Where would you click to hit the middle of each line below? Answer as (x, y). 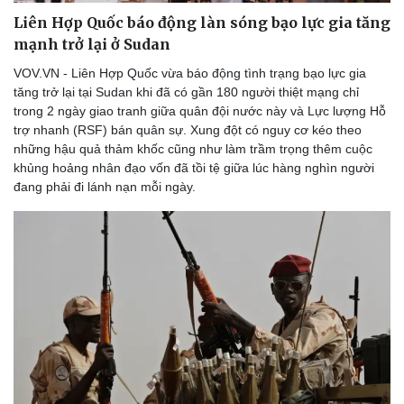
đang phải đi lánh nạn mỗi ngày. (105, 186)
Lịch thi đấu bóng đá (77, 348)
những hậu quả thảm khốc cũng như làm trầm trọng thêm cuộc (193, 148)
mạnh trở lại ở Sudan (92, 44)
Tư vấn (239, 367)
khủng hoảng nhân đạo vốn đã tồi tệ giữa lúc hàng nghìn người (194, 167)
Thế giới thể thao (68, 367)
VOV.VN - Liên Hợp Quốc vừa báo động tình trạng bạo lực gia (190, 73)
